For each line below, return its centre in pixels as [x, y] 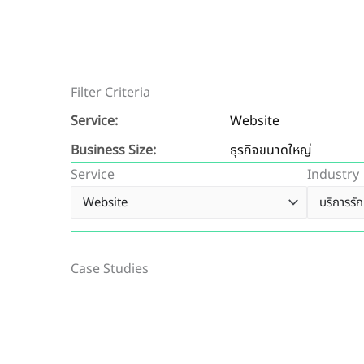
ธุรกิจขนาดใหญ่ [271, 151]
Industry [333, 175]
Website [255, 121]
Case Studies [110, 269]
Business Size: [113, 151]
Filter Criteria [110, 93]
